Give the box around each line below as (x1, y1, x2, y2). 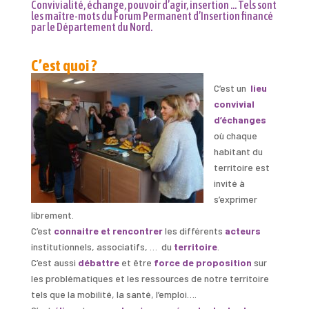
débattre (77, 256, 121, 268)
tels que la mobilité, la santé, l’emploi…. (30, 288, 197, 300)
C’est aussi (30, 256, 78, 268)
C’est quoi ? (30, 56, 97, 74)
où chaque (213, 129, 257, 141)
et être (121, 256, 154, 268)
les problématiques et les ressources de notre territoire (30, 272, 269, 284)
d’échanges (213, 113, 266, 126)
